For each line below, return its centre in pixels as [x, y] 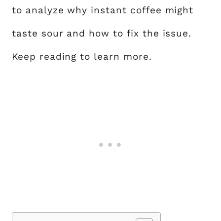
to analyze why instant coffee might [103, 10]
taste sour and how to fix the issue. [102, 33]
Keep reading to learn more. [82, 56]
